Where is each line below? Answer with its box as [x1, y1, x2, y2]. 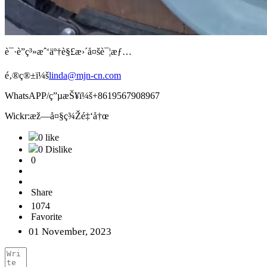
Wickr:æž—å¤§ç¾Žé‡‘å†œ [5, 111, 109, 122]
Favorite [31, 212, 62, 222]
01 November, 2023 [29, 226, 111, 238]
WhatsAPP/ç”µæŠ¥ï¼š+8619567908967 [5, 91, 160, 101]
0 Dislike [38, 144, 72, 155]
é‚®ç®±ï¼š [5, 70, 49, 81]
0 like [38, 132, 59, 143]
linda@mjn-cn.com [49, 70, 121, 81]
